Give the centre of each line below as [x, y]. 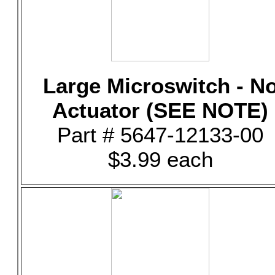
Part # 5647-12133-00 [160, 135]
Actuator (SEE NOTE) [160, 110]
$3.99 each [160, 159]
